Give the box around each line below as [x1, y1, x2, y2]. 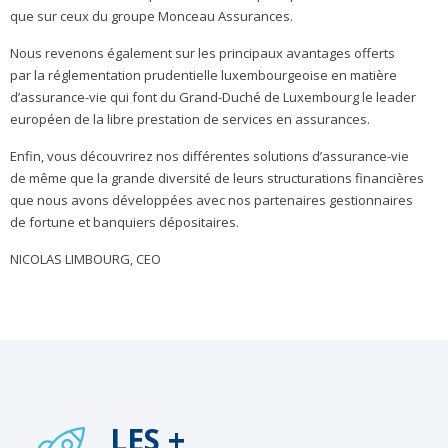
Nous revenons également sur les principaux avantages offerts [10, 44, 395, 62]
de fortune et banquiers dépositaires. [10, 213, 239, 231]
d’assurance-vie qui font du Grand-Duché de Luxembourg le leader [10, 88, 416, 106]
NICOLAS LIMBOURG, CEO [10, 250, 161, 268]
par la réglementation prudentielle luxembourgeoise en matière [10, 66, 397, 84]
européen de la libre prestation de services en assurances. [10, 110, 370, 128]
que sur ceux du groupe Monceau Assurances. [10, 7, 293, 25]
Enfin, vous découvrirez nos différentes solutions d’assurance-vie [10, 147, 409, 165]
